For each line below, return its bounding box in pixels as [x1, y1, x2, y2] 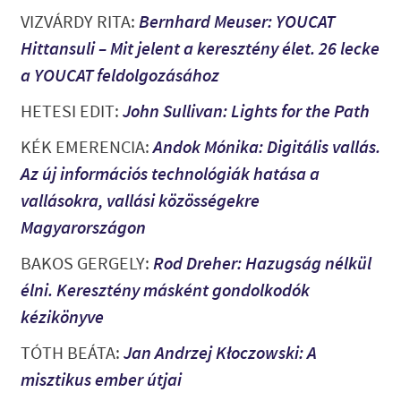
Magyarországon [20, 216, 146, 239]
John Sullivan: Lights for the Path [122, 99, 370, 123]
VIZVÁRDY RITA [20, 10, 131, 34]
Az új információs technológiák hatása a [20, 162, 320, 185]
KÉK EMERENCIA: [20, 135, 153, 159]
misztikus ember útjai [20, 368, 182, 391]
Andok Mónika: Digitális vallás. [152, 135, 380, 158]
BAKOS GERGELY [20, 252, 145, 276]
